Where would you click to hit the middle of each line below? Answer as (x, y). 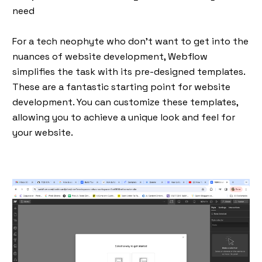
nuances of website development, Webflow (110, 56)
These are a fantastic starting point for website (121, 87)
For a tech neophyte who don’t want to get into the (130, 41)
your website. (43, 132)
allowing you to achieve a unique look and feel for (124, 117)
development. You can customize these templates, (125, 102)
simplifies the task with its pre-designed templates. (129, 71)
